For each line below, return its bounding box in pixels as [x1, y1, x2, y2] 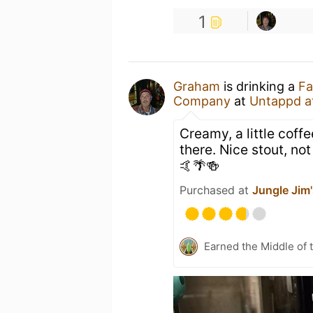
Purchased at [180, 183, 252, 197]
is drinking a [220, 79, 298, 94]
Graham [173, 79, 220, 94]
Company [173, 94, 231, 108]
